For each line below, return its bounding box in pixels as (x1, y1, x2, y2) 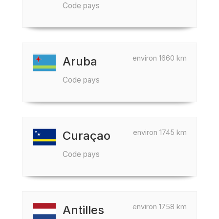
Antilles (63, 203, 104, 217)
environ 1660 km (132, 54, 187, 62)
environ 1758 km (132, 202, 187, 211)
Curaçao (63, 129, 110, 143)
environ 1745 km (133, 128, 187, 136)
